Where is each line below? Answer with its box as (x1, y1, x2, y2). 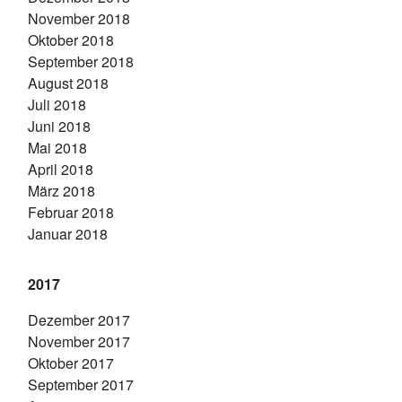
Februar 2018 (28, 202, 114, 223)
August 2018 (28, 73, 109, 93)
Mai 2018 (28, 137, 87, 158)
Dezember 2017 (28, 310, 130, 330)
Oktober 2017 (28, 353, 114, 373)
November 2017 (28, 331, 130, 352)
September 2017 (28, 374, 134, 395)
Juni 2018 (28, 116, 91, 136)
